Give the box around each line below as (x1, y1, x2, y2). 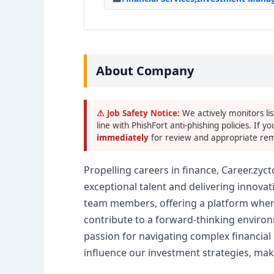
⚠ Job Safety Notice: (97, 108, 180, 119)
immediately (97, 132, 151, 143)
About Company (96, 62, 194, 79)
